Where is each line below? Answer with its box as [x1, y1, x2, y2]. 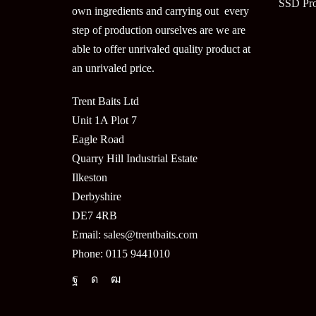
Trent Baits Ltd [72, 95, 139, 108]
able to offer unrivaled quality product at [72, 43, 250, 56]
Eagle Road [72, 133, 124, 146]
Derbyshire [72, 190, 121, 203]
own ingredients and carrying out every [72, 5, 249, 18]
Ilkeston [72, 171, 107, 184]
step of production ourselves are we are [72, 24, 245, 37]
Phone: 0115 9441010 [72, 248, 170, 260]
